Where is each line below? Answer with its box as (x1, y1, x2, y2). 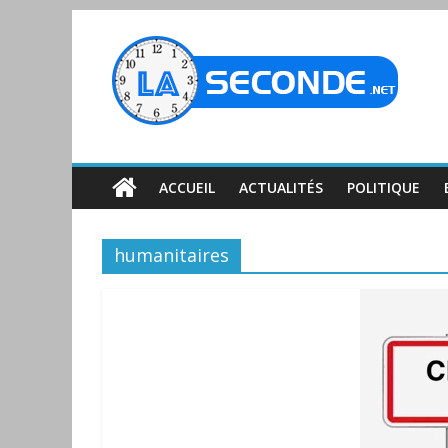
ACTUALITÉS (239, 178, 323, 197)
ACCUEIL (159, 178, 215, 197)
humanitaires (114, 243, 229, 267)
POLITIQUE (347, 178, 420, 197)
